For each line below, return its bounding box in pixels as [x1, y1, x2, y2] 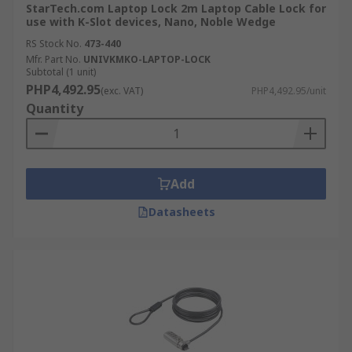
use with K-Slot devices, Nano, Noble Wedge [26, 14, 276, 29]
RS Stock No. [26, 37, 82, 50]
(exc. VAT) [101, 84, 143, 97]
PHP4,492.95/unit [251, 84, 326, 97]
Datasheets [148, 204, 215, 219]
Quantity [26, 100, 83, 117]
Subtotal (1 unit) [26, 65, 96, 79]
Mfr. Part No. [26, 53, 81, 66]
